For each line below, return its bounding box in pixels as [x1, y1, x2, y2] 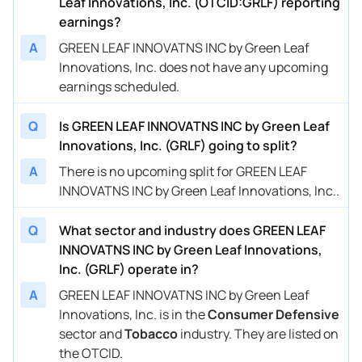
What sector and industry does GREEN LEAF [59, 221, 326, 239]
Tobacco [124, 324, 178, 343]
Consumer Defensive [208, 305, 339, 323]
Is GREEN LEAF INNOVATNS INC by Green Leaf [59, 116, 330, 135]
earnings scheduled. [59, 77, 179, 95]
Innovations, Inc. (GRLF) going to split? [59, 136, 297, 154]
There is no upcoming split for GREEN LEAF [59, 162, 307, 180]
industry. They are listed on [178, 324, 339, 343]
